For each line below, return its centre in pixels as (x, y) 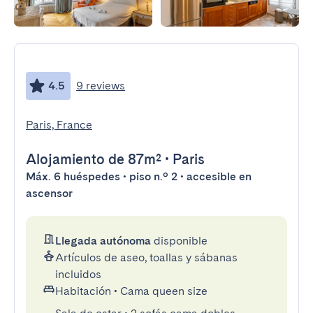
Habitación (83, 291)
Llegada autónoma (103, 241)
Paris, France (59, 125)
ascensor (49, 193)
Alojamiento (65, 159)
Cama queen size (164, 291)
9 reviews (101, 86)
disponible (179, 241)
